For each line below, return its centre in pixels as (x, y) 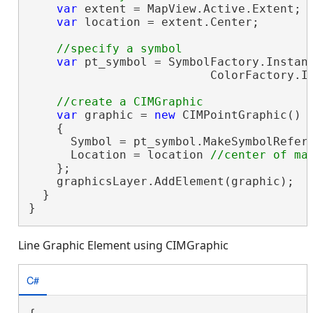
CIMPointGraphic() (238, 115)
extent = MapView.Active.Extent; (189, 9)
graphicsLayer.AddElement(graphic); (161, 182)
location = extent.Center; (168, 22)
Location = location (119, 155)
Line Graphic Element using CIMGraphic (123, 246)
